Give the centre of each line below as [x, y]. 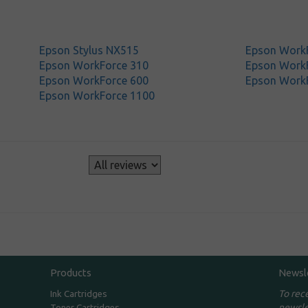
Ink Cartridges [79, 294]
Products [71, 273]
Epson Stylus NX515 [89, 50]
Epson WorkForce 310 [94, 65]
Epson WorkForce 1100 [97, 96]
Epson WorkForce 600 [94, 80]
